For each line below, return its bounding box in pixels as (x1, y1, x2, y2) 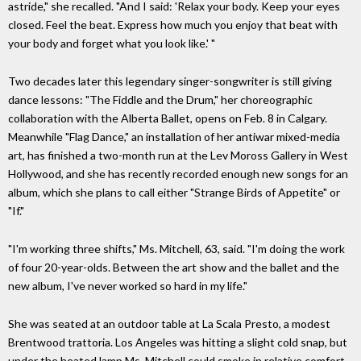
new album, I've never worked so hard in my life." (8, 278, 247, 293)
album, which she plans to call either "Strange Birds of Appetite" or (8, 185, 340, 200)
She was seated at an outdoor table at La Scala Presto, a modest (8, 316, 330, 330)
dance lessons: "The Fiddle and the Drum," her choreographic (8, 93, 313, 107)
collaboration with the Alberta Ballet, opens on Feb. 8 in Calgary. (8, 111, 327, 126)
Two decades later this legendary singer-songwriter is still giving (8, 74, 332, 89)
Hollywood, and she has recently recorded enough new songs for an (8, 167, 348, 181)
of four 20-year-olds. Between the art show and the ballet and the (8, 259, 339, 274)
